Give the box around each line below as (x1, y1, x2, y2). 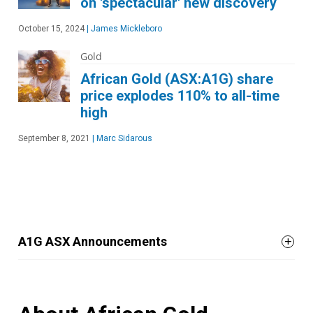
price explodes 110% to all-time (80, 87, 279, 104)
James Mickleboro (89, 24, 162, 34)
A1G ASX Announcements (18, 234, 167, 249)
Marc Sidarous (94, 133, 152, 143)
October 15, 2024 (18, 24, 85, 34)
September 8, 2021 (18, 133, 90, 143)
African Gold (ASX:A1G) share (80, 71, 273, 87)
